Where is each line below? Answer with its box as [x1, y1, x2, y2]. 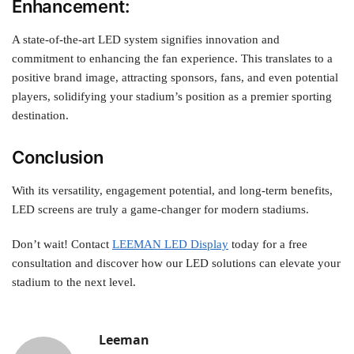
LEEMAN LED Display [112, 237, 228, 250]
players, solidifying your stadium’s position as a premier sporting [12, 90, 332, 103]
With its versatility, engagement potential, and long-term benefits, [12, 184, 333, 198]
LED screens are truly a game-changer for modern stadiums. [12, 203, 309, 217]
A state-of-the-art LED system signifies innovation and [12, 33, 280, 46]
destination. [12, 109, 69, 122]
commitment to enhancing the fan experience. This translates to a [12, 52, 333, 65]
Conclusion [12, 147, 104, 168]
